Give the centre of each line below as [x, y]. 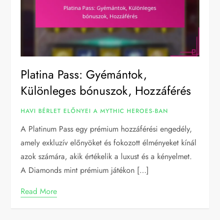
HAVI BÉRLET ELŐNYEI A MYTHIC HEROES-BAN [95, 111]
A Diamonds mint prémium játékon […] [85, 170]
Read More [39, 192]
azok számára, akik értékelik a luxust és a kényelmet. [107, 157]
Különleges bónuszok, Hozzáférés [106, 91]
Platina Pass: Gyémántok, [84, 75]
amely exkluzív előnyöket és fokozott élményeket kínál [109, 143]
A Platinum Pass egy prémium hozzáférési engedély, [107, 129]
